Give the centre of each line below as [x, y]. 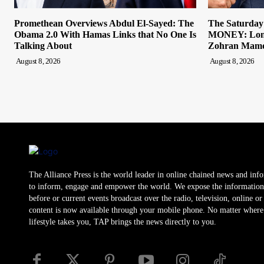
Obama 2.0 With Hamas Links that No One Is [105, 34]
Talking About [43, 45]
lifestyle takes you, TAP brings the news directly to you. [123, 222]
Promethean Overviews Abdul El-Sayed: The [104, 23]
